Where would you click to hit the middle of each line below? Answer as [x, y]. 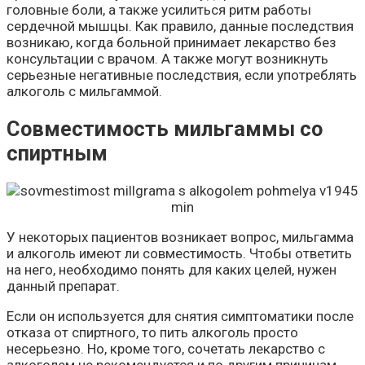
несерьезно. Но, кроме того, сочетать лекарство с [166, 349]
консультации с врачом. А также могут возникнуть [167, 58]
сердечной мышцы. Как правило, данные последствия [180, 26]
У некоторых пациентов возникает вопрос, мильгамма [180, 237]
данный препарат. [63, 286]
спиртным [57, 154]
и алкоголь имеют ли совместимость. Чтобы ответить [179, 254]
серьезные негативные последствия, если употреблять [182, 75]
